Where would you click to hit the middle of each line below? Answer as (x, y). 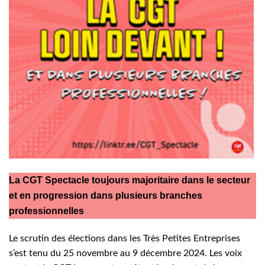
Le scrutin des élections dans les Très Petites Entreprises (125, 238)
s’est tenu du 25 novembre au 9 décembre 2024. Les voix (125, 253)
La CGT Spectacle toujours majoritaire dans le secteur (130, 180)
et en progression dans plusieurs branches (106, 195)
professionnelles (46, 211)
